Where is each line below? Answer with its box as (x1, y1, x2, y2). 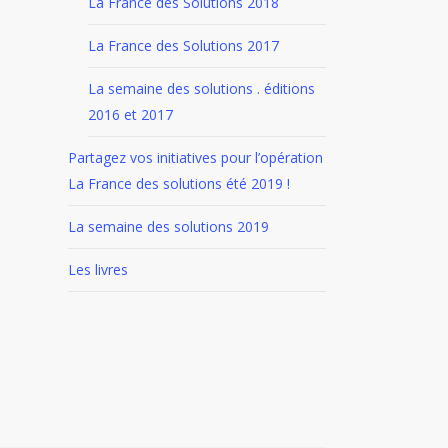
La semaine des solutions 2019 (67, 217, 269, 236)
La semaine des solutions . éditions (87, 79, 315, 98)
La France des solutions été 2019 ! (67, 174, 290, 193)
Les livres (67, 260, 128, 279)
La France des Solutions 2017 (87, 36, 279, 55)
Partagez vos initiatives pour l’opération (67, 148, 323, 167)
